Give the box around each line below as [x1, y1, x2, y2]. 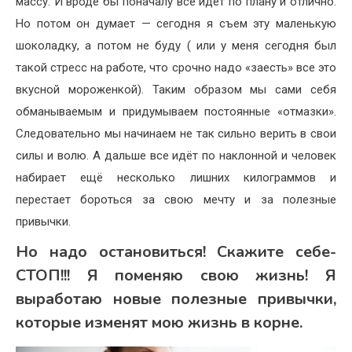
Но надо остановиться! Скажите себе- [16, 240, 336, 262]
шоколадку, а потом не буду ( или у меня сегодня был [16, 38, 336, 53]
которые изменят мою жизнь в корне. [16, 311, 302, 333]
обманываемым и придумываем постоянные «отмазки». [16, 104, 336, 119]
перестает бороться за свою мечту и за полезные [16, 192, 336, 207]
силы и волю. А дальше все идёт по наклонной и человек [16, 148, 336, 163]
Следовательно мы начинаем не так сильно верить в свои [16, 126, 336, 141]
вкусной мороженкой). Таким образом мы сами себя [16, 82, 336, 97]
